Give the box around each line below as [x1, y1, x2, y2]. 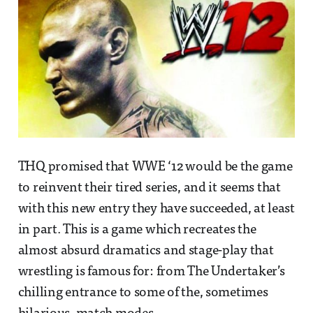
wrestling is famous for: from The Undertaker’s [17, 265, 285, 279]
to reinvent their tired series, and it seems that [17, 182, 281, 196]
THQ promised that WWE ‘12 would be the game [17, 161, 293, 175]
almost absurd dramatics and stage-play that [17, 245, 274, 259]
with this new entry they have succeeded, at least [17, 203, 295, 217]
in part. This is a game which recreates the [17, 224, 256, 238]
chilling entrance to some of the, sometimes [17, 286, 268, 300]
